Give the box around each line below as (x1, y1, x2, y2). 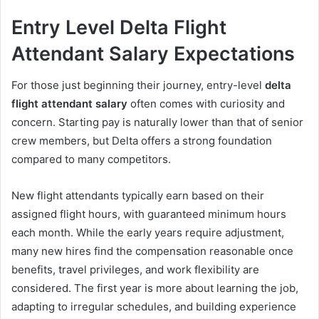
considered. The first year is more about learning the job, (11, 281, 298, 296)
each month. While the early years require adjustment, (11, 226, 284, 240)
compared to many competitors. (11, 152, 171, 167)
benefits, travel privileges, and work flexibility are (11, 263, 259, 277)
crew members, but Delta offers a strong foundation (11, 134, 272, 148)
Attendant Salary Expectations (11, 41, 295, 66)
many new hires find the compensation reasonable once (11, 244, 293, 258)
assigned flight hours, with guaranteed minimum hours (11, 207, 286, 221)
